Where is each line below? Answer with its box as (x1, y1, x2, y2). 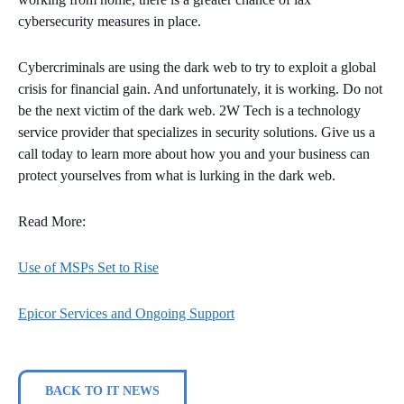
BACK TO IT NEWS (45, 383, 160, 398)
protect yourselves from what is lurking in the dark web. (18, 167, 335, 183)
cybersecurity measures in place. (18, 13, 201, 29)
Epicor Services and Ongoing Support (18, 305, 234, 321)
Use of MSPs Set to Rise (18, 259, 159, 275)
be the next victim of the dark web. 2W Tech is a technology (18, 102, 361, 118)
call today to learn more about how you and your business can (18, 145, 370, 161)
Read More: (18, 213, 86, 229)
